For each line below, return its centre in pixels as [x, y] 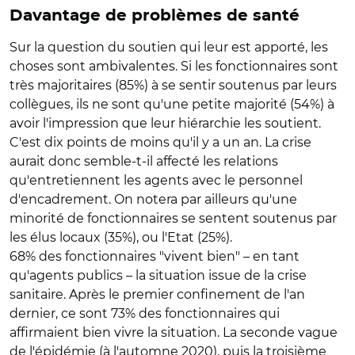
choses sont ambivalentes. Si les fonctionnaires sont [174, 66]
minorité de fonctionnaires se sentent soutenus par [173, 218]
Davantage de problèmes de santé [157, 15]
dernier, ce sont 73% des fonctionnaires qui [145, 313]
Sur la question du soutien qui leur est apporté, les [169, 47]
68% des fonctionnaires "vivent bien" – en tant [155, 256]
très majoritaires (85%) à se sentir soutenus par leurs [173, 85]
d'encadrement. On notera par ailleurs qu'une [153, 199]
